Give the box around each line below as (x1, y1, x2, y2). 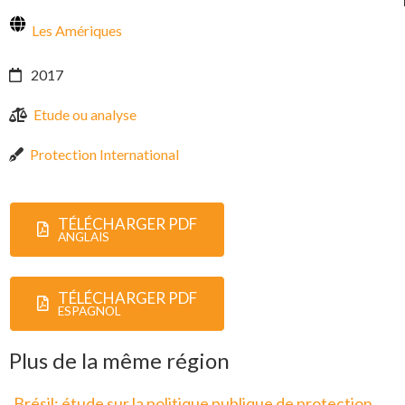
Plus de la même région (9, 346, 230, 373)
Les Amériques (32, 21, 122, 39)
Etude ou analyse (33, 105, 137, 123)
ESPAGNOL (58, 303, 121, 318)
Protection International (30, 145, 179, 163)
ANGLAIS (58, 229, 109, 244)
